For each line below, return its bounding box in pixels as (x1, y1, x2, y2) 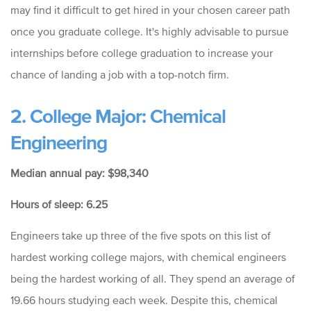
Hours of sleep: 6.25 (10, 198, 108, 211)
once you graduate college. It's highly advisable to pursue (10, 25, 289, 38)
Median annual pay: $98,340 (10, 167, 149, 180)
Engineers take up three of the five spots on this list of (10, 229, 271, 242)
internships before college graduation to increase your (10, 47, 273, 60)
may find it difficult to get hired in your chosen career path (10, 3, 290, 17)
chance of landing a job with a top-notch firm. (10, 68, 229, 81)
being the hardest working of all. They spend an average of (10, 272, 295, 285)
